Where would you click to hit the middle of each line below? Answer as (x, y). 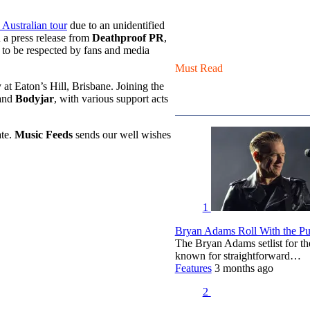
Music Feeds (44, 134)
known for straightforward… (238, 255)
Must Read (199, 68)
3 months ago (244, 268)
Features (193, 268)
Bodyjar (35, 98)
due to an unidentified (116, 25)
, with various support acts (111, 98)
